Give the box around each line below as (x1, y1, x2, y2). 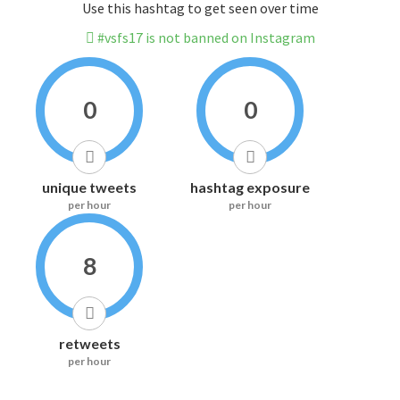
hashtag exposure (190, 179, 310, 196)
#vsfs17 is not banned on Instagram (94, 29, 315, 47)
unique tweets (42, 179, 137, 196)
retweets (58, 335, 121, 353)
